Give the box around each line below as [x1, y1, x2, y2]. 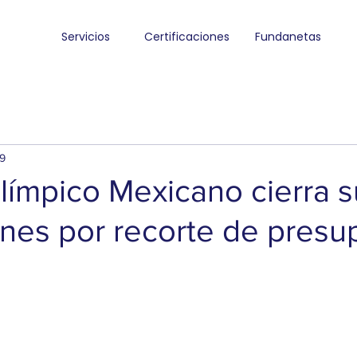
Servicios [61, 29, 110, 45]
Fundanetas [255, 29, 321, 45]
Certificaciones [144, 29, 229, 45]
